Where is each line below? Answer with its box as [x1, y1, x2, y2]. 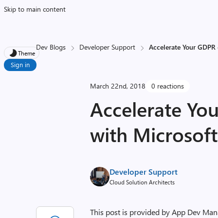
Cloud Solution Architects [109, 178, 175, 186]
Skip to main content [4, 4, 66, 14]
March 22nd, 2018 [90, 81, 146, 91]
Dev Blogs [36, 42, 66, 52]
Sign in [11, 60, 30, 69]
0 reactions [151, 81, 184, 91]
